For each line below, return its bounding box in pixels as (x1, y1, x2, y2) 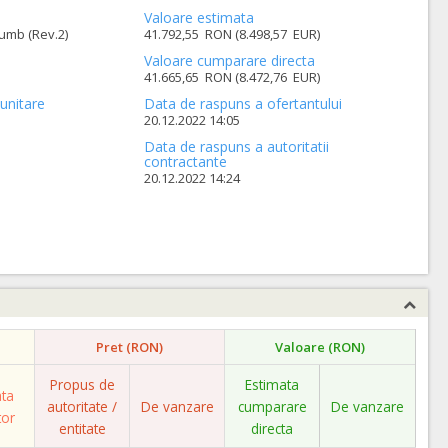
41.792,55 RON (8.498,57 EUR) (144, 25, 321, 43)
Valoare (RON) (275, 338, 365, 356)
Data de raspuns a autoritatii (144, 137, 330, 156)
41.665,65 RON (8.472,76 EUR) (144, 68, 321, 86)
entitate (58, 419, 106, 438)
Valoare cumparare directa (144, 51, 316, 70)
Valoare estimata (144, 8, 255, 27)
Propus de (49, 375, 115, 394)
